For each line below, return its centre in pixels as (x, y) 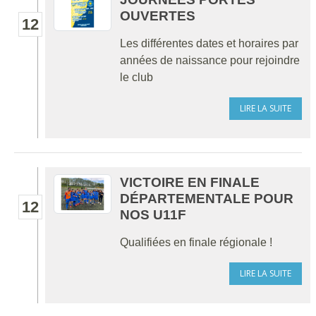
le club (136, 77)
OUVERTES (158, 16)
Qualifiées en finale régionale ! (196, 242)
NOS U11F (153, 215)
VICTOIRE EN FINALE (190, 182)
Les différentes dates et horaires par (209, 43)
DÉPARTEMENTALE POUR (207, 199)
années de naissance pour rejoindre (210, 60)
